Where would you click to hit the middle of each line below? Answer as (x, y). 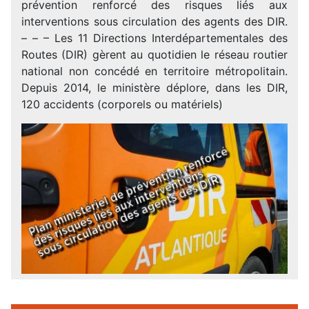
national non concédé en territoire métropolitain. (154, 71)
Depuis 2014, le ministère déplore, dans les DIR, (154, 87)
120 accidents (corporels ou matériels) (122, 104)
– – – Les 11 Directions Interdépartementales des (154, 38)
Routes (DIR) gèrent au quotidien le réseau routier (154, 54)
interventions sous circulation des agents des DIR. (154, 21)
